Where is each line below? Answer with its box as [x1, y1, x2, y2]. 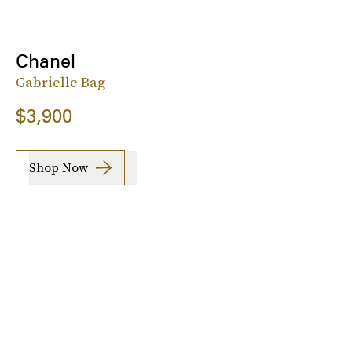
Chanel [16, 49, 75, 72]
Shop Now [29, 159, 88, 177]
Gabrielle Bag [16, 71, 105, 92]
